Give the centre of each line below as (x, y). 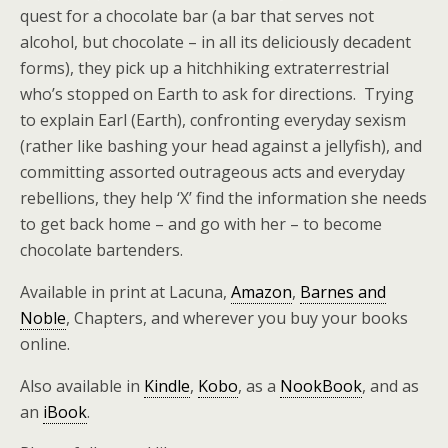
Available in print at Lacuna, (125, 292)
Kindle (167, 386)
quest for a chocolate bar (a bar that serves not (197, 16)
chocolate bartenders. (101, 250)
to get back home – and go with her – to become (201, 224)
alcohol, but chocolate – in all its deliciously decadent (215, 42)
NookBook (321, 386)
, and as (390, 386)
